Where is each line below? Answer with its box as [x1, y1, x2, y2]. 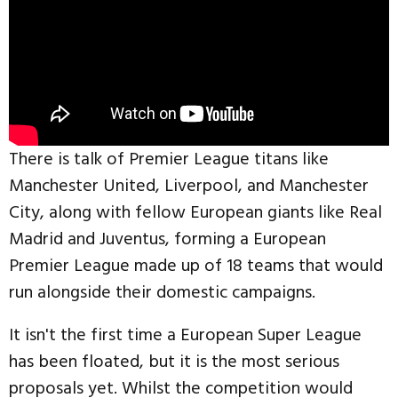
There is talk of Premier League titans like [9, 144, 329, 173]
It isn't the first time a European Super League [9, 320, 362, 349]
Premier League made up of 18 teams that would [9, 251, 383, 280]
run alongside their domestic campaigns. [9, 277, 315, 306]
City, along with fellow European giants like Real [9, 197, 382, 227]
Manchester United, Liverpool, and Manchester [9, 171, 369, 200]
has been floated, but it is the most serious [9, 346, 339, 376]
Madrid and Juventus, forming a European [9, 224, 326, 253]
